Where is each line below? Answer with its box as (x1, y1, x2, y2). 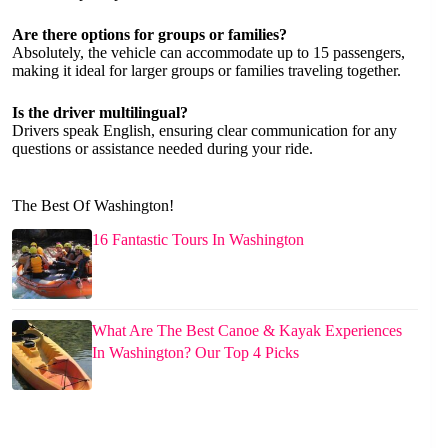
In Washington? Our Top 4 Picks (92, 344, 299, 362)
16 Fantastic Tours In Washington (92, 231, 304, 249)
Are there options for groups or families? (12, 25, 287, 43)
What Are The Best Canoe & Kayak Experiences (92, 322, 402, 340)
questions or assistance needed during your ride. (12, 139, 313, 157)
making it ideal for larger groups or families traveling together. (12, 61, 401, 79)
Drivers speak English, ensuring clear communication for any (12, 121, 397, 139)
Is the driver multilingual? (12, 103, 188, 121)
